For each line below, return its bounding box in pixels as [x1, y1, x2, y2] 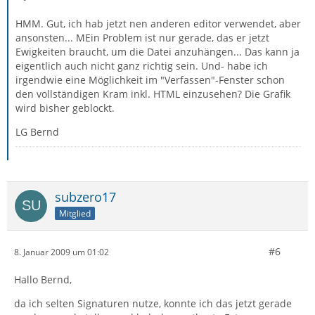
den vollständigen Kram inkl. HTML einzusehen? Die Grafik [15, 87, 290, 101]
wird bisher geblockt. [15, 101, 115, 115]
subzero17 [55, 188, 116, 205]
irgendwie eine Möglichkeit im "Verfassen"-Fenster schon [15, 73, 285, 86]
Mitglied [59, 207, 91, 219]
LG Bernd [15, 125, 59, 139]
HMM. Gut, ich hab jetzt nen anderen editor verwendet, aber [15, 17, 301, 30]
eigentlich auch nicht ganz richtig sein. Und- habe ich [15, 59, 268, 72]
